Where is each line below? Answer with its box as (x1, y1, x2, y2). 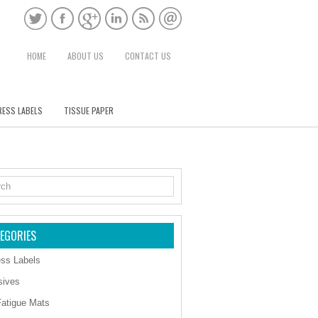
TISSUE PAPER (64, 104, 114, 116)
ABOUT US (67, 50, 104, 62)
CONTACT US (125, 50, 171, 62)
